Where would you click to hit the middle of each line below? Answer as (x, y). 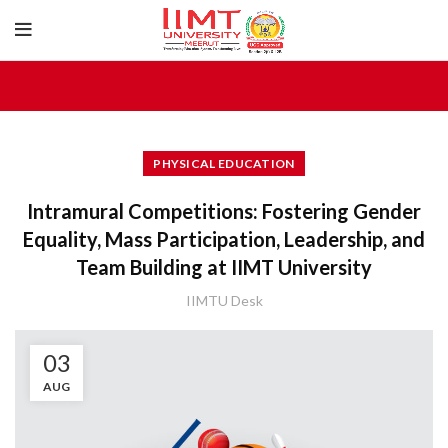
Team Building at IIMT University (224, 267)
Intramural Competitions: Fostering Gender (224, 211)
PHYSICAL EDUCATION (224, 163)
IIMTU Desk (224, 300)
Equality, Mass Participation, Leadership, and (224, 239)
